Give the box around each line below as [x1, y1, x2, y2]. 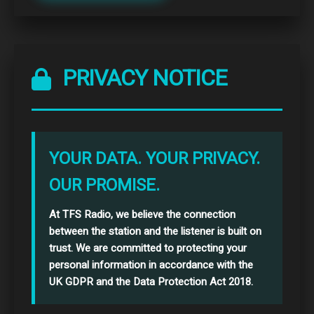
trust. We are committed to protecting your [49, 240, 247, 256]
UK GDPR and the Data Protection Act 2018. [49, 273, 253, 289]
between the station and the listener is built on [49, 223, 261, 239]
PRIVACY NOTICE [57, 61, 227, 95]
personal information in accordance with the [49, 257, 253, 273]
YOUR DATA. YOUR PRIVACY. [49, 146, 260, 171]
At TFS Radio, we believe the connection [49, 206, 235, 222]
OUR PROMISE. [49, 172, 160, 198]
